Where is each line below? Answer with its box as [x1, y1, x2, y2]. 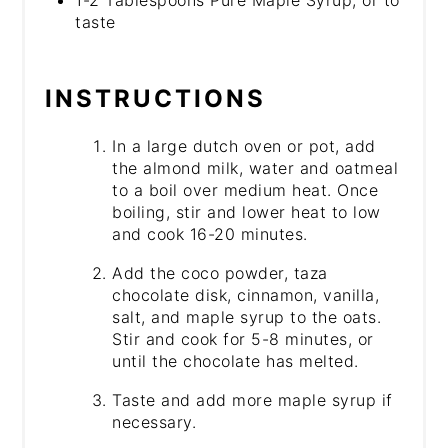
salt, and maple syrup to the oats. [112, 306, 382, 327]
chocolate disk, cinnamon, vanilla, [112, 284, 380, 305]
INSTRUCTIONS [45, 83, 267, 113]
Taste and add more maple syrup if [112, 389, 393, 410]
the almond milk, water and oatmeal [112, 157, 399, 178]
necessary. [112, 411, 197, 432]
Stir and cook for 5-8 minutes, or [112, 328, 374, 349]
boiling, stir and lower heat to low [112, 201, 381, 222]
